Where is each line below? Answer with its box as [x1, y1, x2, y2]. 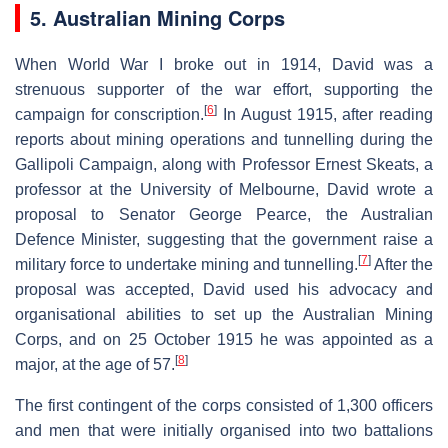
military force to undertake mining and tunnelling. [15, 255, 358, 273]
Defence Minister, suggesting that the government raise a [15, 230, 433, 248]
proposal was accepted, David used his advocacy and [15, 280, 433, 298]
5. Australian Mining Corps [30, 2, 285, 32]
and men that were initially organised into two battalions [15, 421, 433, 439]
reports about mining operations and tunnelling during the [15, 130, 433, 148]
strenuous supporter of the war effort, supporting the [15, 80, 433, 98]
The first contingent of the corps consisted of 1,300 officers [15, 396, 433, 414]
